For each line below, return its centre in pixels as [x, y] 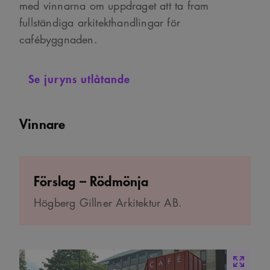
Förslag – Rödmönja [91, 180]
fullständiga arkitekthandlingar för [100, 22]
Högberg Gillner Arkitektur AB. [108, 202]
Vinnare [42, 123]
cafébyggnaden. [58, 39]
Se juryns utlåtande [79, 78]
